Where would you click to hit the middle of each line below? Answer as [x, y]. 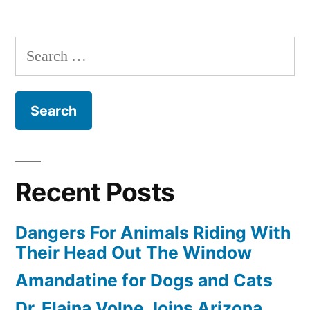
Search [35, 49]
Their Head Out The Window [134, 253]
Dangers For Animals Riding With [153, 233]
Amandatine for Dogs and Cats [144, 281]
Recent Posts [95, 192]
